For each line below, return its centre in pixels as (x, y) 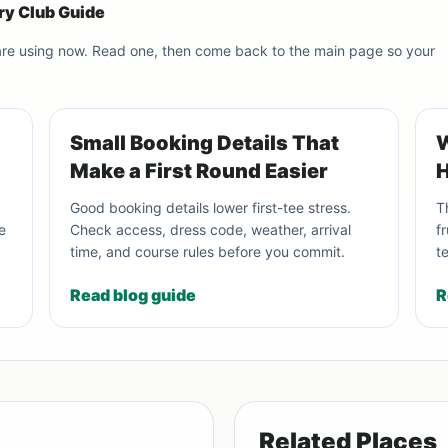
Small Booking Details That (204, 143)
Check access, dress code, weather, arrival (210, 230)
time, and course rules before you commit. (207, 252)
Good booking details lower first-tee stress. (210, 208)
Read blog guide (133, 295)
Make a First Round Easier (199, 171)
